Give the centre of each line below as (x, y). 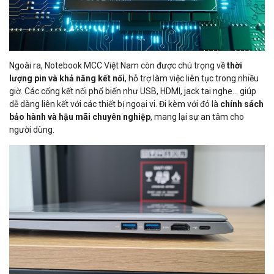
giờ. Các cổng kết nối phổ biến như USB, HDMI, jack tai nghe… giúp (133, 91)
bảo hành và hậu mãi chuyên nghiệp (80, 117)
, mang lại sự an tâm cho (197, 117)
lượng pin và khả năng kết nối (67, 79)
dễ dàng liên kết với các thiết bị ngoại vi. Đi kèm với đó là (115, 104)
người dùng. (32, 130)
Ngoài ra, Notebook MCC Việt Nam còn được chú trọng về (118, 66)
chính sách (242, 104)
